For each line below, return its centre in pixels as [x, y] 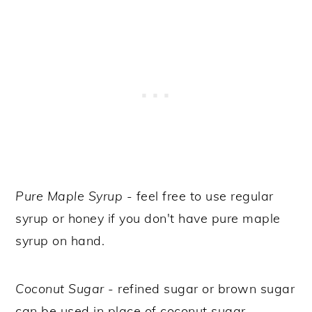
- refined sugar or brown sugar [200, 288]
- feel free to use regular [198, 196]
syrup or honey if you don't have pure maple [148, 218]
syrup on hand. [60, 240]
